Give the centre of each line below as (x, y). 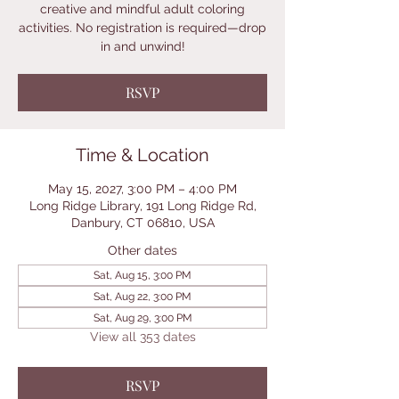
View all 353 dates (142, 337)
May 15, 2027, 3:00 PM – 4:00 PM (142, 189)
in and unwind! (142, 46)
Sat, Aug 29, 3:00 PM (142, 318)
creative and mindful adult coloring (142, 9)
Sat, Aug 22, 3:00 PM (142, 297)
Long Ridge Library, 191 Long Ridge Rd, (142, 206)
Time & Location (142, 155)
